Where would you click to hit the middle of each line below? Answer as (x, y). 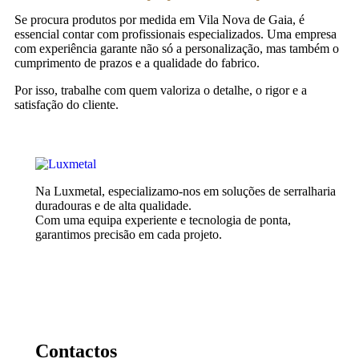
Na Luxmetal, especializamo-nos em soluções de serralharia (186, 191)
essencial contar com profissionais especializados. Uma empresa (175, 34)
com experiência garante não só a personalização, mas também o (177, 48)
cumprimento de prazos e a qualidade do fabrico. (137, 63)
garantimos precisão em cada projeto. (129, 234)
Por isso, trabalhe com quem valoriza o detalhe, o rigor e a (161, 90)
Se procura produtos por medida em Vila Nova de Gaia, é (159, 19)
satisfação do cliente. (67, 104)
